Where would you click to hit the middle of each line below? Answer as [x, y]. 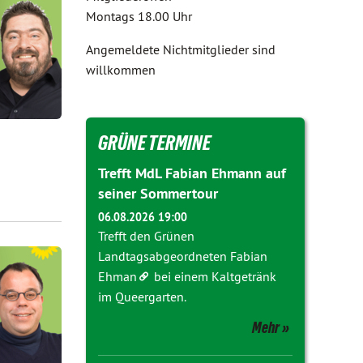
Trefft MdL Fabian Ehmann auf [192, 173]
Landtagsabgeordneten [164, 256]
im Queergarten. [142, 297]
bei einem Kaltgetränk [214, 276]
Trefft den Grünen [146, 236]
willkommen [121, 70]
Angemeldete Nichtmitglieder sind [181, 49]
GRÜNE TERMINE [154, 143]
